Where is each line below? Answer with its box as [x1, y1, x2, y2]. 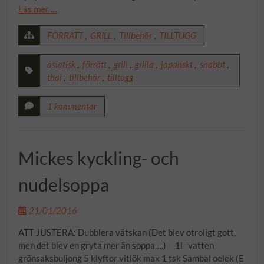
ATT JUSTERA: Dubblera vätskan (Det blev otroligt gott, [18, 226, 236, 237]
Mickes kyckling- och [18, 147, 179, 169]
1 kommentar [47, 101, 97, 111]
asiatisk [47, 59, 75, 70]
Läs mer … [18, 4, 57, 14]
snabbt [200, 59, 225, 70]
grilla [135, 59, 154, 70]
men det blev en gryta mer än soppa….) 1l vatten [18, 239, 214, 250]
